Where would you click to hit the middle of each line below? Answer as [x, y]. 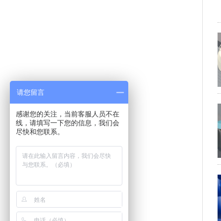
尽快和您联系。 [40, 132]
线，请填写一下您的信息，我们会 [68, 123]
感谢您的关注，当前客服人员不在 [68, 114]
